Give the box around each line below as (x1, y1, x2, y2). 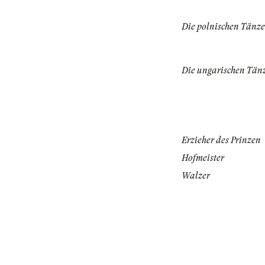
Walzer (182, 170, 210, 182)
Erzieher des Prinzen (182, 135, 261, 146)
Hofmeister (182, 153, 224, 164)
